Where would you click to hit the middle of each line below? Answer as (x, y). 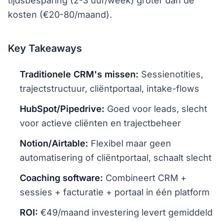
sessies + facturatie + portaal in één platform (115, 192)
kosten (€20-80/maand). (60, 14)
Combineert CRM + (145, 178)
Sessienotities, (171, 74)
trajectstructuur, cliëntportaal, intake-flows (110, 88)
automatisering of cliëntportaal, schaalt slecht (116, 157)
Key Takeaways (45, 48)
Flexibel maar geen (130, 143)
